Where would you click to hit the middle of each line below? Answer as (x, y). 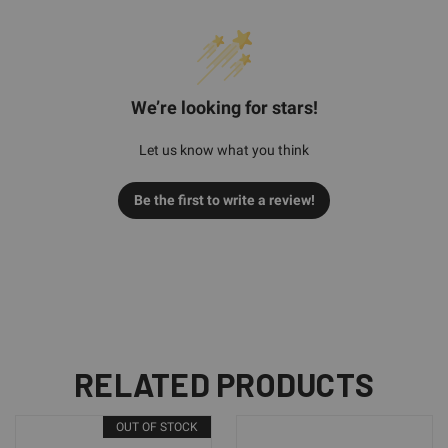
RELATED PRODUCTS (224, 383)
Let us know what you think (224, 149)
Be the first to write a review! (224, 199)
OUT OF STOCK (157, 426)
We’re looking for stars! (224, 107)
